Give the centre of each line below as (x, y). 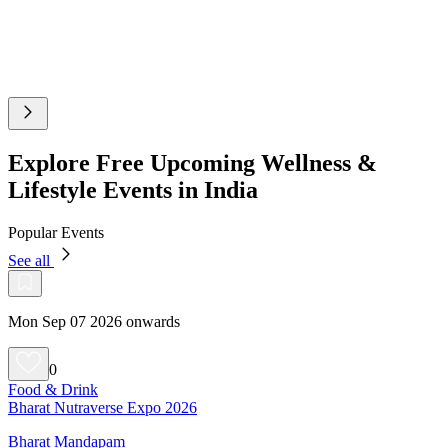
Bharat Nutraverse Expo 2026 (102, 407)
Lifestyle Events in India (133, 189)
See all (31, 260)
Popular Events (56, 232)
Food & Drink (53, 389)
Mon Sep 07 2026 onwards (94, 321)
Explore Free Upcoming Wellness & (192, 162)
